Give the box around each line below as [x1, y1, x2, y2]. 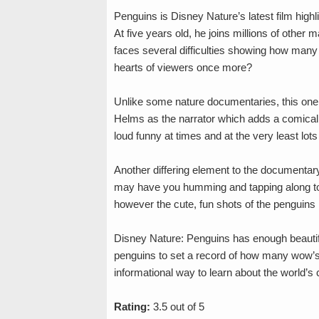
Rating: [113, 300, 150, 313]
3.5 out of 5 [150, 300, 204, 313]
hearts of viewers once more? [113, 61, 252, 73]
